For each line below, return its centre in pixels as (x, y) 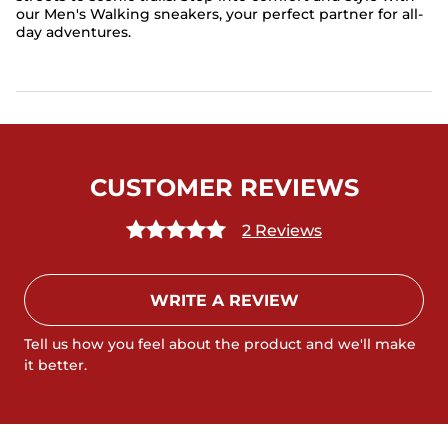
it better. (55, 365)
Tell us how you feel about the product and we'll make (220, 344)
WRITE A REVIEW (224, 300)
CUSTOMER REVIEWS (224, 187)
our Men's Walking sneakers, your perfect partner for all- (219, 14)
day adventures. (73, 32)
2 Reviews (282, 230)
